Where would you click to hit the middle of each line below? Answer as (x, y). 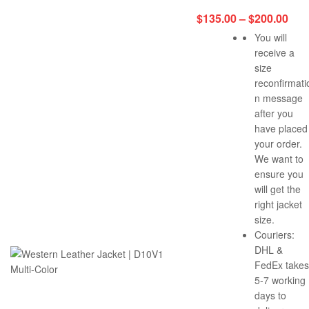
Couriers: (275, 234)
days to (270, 295)
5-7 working (280, 280)
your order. (278, 143)
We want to (279, 158)
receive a (275, 52)
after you (274, 113)
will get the (278, 189)
